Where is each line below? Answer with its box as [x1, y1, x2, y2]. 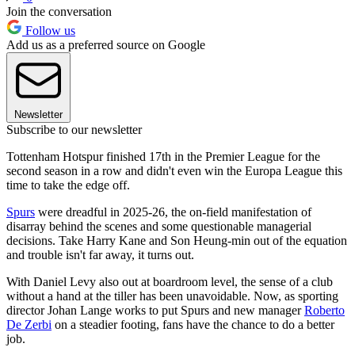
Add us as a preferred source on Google [6, 37, 205, 52]
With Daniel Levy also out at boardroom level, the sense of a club [6, 274, 333, 288]
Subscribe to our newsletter [6, 122, 142, 136]
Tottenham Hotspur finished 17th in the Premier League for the [6, 149, 320, 163]
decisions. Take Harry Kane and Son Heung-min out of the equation [6, 233, 347, 247]
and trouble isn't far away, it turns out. [6, 247, 194, 261]
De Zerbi [6, 317, 52, 331]
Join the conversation [6, 4, 112, 18]
